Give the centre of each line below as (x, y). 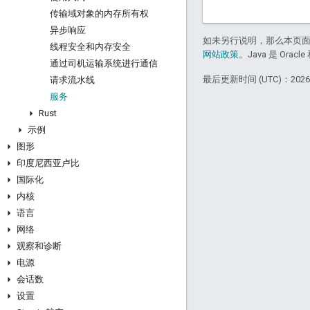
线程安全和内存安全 (90, 47)
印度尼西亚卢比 (48, 163)
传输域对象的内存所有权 (99, 13)
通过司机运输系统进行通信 (104, 63)
